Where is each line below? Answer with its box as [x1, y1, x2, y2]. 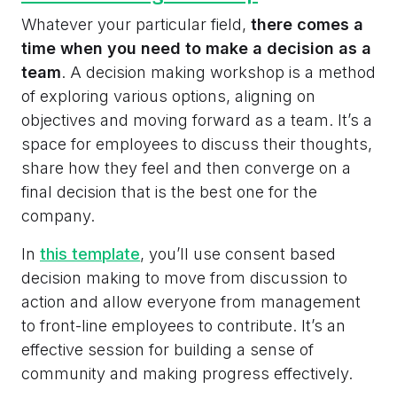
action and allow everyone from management [21, 292, 361, 311]
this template [40, 244, 140, 263]
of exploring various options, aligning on [21, 86, 315, 105]
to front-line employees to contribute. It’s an [21, 315, 346, 335]
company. [21, 206, 95, 225]
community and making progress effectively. [21, 363, 353, 383]
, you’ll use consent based [140, 244, 336, 263]
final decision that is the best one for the [21, 182, 317, 201]
